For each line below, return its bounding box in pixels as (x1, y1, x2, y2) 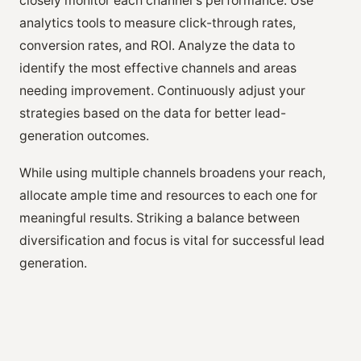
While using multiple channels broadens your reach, (19, 164, 326, 180)
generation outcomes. (19, 127, 149, 143)
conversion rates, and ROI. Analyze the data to (19, 37, 295, 53)
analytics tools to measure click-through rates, (19, 15, 296, 31)
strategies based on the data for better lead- (19, 105, 286, 121)
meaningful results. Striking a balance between (19, 210, 300, 226)
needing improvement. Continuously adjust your (19, 82, 305, 98)
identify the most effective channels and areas (19, 60, 297, 76)
